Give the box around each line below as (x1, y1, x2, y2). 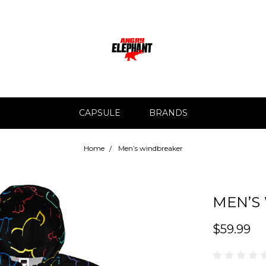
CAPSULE (78, 107, 121, 118)
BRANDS (148, 107, 188, 118)
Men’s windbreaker (118, 144, 183, 153)
